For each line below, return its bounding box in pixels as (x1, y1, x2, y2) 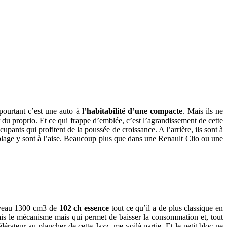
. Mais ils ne (182, 106, 223, 116)
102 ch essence (59, 203, 109, 212)
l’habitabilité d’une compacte (82, 106, 183, 116)
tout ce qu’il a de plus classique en (109, 203, 223, 212)
